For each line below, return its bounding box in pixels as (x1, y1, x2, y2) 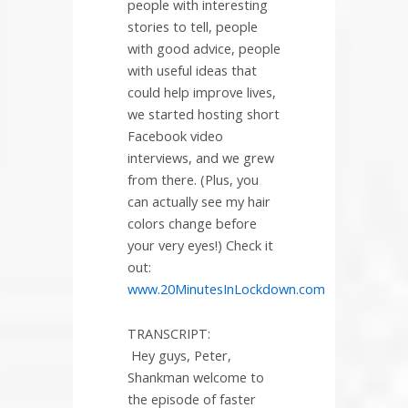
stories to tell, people (127, 16, 258, 36)
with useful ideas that (127, 60, 257, 79)
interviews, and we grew (127, 148, 274, 167)
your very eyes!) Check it (127, 235, 273, 254)
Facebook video (127, 126, 223, 145)
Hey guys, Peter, (131, 346, 231, 365)
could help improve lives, (127, 82, 276, 101)
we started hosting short (127, 104, 280, 123)
